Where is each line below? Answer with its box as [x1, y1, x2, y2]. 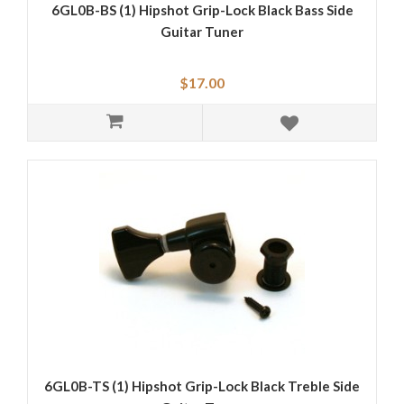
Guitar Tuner [161, 23, 243, 41]
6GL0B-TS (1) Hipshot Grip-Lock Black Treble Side [44, 378, 360, 395]
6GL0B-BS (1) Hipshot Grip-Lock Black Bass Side [50, 2, 353, 19]
